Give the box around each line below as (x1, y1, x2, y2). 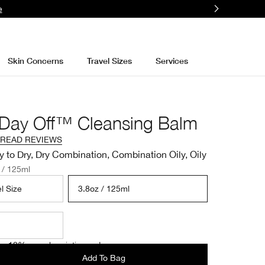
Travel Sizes (86, 55, 132, 66)
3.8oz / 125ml (78, 184, 130, 193)
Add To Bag (82, 253, 125, 263)
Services (155, 55, 188, 66)
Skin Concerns (7, 55, 63, 66)
